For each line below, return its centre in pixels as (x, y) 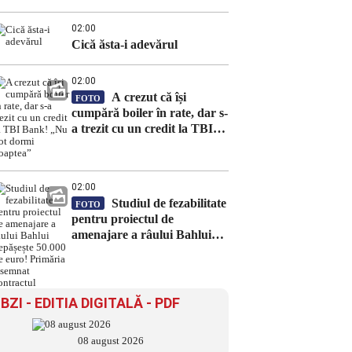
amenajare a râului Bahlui (141, 235)
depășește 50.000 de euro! (139, 250)
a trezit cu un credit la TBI (142, 128)
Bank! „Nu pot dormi (129, 144)
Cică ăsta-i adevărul (125, 44)
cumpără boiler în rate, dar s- (150, 113)
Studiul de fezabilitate (167, 203)
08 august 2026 (111, 341)
